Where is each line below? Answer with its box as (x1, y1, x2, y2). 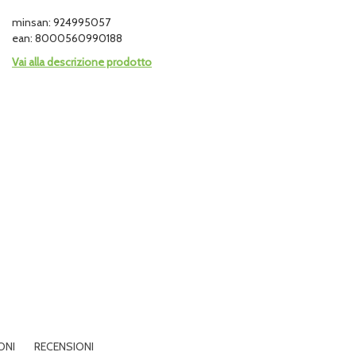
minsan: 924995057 (12, 15, 110, 29)
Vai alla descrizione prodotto (12, 55, 152, 69)
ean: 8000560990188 (12, 31, 122, 45)
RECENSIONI (34, 339, 94, 354)
